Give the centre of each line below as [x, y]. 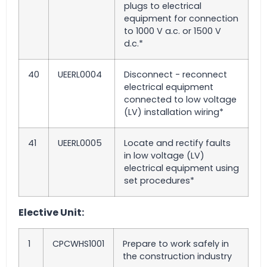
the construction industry [177, 257]
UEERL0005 [80, 143]
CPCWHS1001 [78, 244]
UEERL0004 [80, 74]
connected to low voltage [180, 100]
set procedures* [159, 181]
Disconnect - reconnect [176, 74]
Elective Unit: [51, 212]
